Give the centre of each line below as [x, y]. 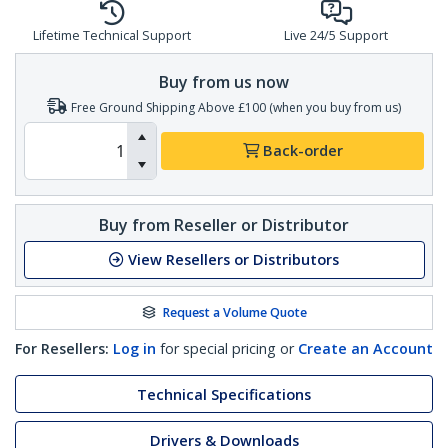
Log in [134, 349]
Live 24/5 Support [336, 36]
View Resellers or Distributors [233, 260]
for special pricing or [227, 349]
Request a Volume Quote [234, 312]
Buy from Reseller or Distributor [224, 224]
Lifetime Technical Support [112, 36]
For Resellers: [62, 349]
